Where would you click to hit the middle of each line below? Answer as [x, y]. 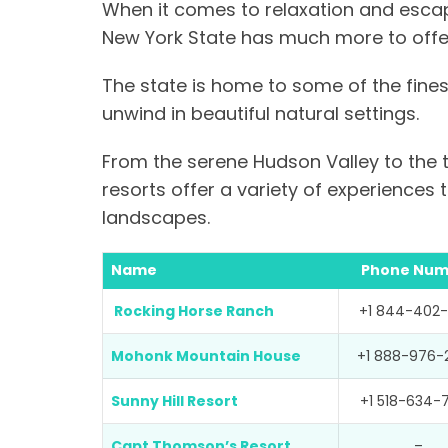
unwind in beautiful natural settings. [263, 113]
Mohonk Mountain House [206, 356]
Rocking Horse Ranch [192, 311]
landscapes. [156, 217]
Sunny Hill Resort [174, 401]
